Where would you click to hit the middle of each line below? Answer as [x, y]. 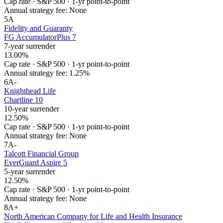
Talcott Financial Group [41, 154]
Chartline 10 [23, 100]
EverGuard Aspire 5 [36, 163]
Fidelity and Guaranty [38, 28]
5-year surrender [30, 172]
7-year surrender [30, 46]
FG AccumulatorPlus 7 [40, 37]
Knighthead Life [30, 91]
